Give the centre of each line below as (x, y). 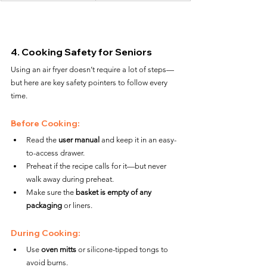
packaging (44, 205)
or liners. (77, 205)
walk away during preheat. (70, 179)
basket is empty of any (114, 192)
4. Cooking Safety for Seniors (81, 52)
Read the (42, 139)
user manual (79, 139)
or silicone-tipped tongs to (123, 249)
